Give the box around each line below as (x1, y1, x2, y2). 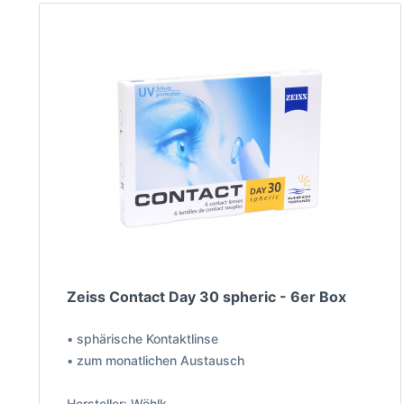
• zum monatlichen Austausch (66, 353, 244, 369)
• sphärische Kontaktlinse (66, 331, 218, 347)
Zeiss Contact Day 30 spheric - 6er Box (66, 288, 346, 307)
